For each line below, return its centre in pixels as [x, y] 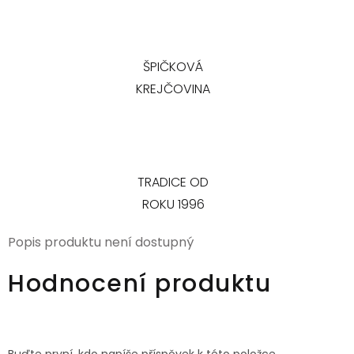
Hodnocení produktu [139, 284]
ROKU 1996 [173, 205]
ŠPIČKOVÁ [173, 67]
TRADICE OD [173, 183]
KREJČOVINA [173, 89]
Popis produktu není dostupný [101, 243]
